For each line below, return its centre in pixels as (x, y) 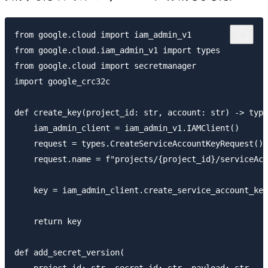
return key (48, 222)
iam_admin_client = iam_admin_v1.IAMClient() (127, 128)
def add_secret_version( (69, 253)
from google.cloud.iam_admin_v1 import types (117, 51)
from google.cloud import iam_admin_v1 (103, 35)
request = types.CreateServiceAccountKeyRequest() (139, 144)
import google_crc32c (62, 82)
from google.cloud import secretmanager (105, 66)
